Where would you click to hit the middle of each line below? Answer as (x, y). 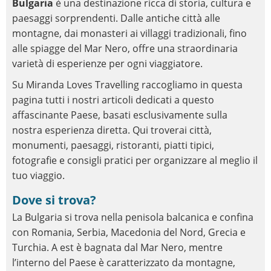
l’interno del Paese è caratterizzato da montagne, (124, 263)
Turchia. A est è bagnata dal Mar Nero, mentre (117, 247)
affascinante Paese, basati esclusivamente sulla (120, 115)
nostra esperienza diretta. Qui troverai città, (112, 130)
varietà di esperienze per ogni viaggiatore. (107, 64)
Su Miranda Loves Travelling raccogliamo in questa (127, 85)
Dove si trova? (59, 200)
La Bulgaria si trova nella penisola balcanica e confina (133, 217)
